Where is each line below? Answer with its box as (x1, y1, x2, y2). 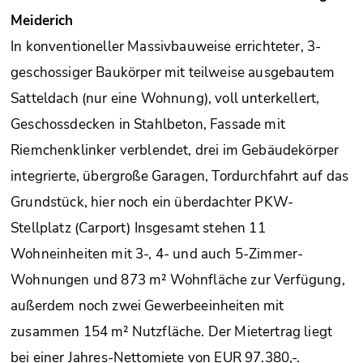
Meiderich (11, 11, 74, 30)
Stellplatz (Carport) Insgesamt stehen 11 (11, 218, 266, 237)
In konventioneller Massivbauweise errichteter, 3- (11, 36, 322, 56)
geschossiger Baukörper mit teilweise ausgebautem (11, 62, 335, 82)
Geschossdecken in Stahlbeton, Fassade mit (11, 114, 285, 134)
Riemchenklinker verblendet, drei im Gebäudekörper (11, 140, 340, 160)
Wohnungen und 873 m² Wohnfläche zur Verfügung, (11, 270, 345, 289)
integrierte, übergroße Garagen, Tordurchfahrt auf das (11, 166, 349, 186)
